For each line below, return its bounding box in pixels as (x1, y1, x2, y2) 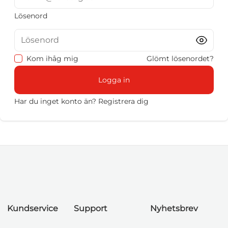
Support (74, 204, 107, 213)
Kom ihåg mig (26, 54, 78, 63)
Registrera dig (98, 97, 149, 106)
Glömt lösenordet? (147, 54, 214, 63)
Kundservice (7, 204, 58, 213)
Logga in (98, 75, 130, 84)
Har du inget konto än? (14, 97, 96, 106)
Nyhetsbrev (150, 204, 198, 213)
